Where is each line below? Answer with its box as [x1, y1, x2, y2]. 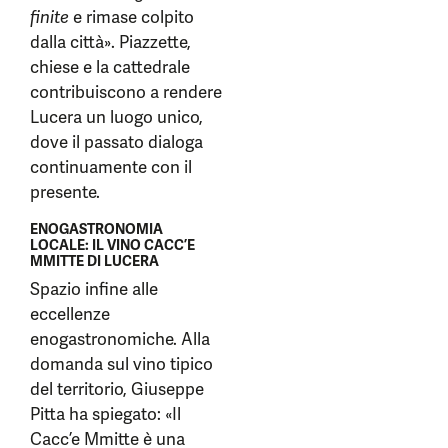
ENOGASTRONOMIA [30, 220, 163, 238]
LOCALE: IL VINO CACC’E [30, 236, 195, 254]
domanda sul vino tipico [30, 353, 213, 375]
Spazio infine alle [30, 278, 158, 300]
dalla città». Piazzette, [30, 31, 191, 53]
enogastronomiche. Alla [30, 328, 210, 350]
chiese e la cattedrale [30, 56, 190, 78]
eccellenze [30, 303, 110, 325]
